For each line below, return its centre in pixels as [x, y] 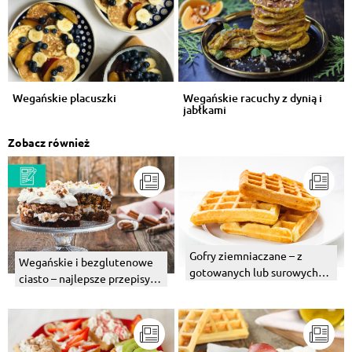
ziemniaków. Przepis [240, 289]
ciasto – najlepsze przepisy [84, 278]
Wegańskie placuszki [64, 98]
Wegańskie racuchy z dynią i [252, 98]
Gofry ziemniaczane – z [246, 256]
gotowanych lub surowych [253, 272]
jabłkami [204, 110]
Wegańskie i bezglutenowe [86, 261]
